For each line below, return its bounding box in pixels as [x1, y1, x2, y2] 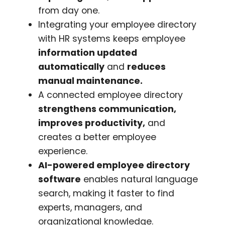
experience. [38, 145, 88, 157]
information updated [38, 46, 138, 59]
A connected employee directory [38, 88, 183, 101]
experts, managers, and [38, 201, 143, 213]
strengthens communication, [38, 102, 177, 115]
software [38, 173, 81, 185]
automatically [38, 60, 105, 73]
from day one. [38, 4, 100, 17]
